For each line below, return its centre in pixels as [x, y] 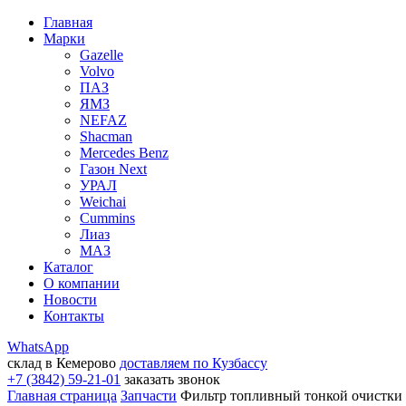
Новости [70, 300]
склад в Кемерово [62, 363]
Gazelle [101, 55]
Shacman [106, 136]
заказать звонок [172, 379]
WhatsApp [38, 347]
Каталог [68, 267]
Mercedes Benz [124, 153]
